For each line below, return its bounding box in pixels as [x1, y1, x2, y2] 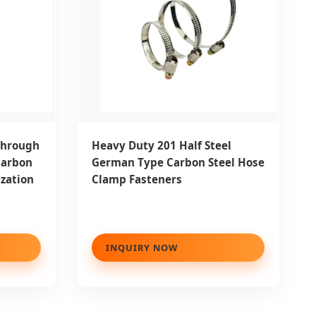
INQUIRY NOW [105, 241, 178, 255]
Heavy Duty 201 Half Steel [91, 138, 231, 153]
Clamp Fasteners [91, 172, 182, 187]
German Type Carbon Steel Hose [91, 155, 265, 170]
